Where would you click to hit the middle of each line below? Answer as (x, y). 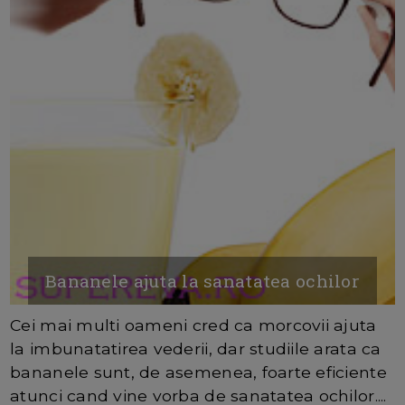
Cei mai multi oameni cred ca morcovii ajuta (193, 325)
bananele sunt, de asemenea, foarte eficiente (198, 372)
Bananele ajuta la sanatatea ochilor (202, 280)
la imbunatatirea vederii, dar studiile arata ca (196, 348)
